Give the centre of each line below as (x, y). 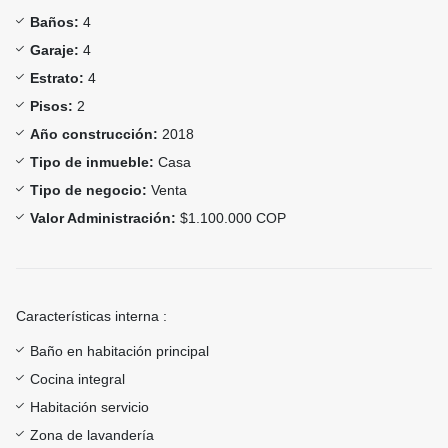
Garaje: (54, 50)
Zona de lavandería (92, 435)
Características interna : (91, 316)
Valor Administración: (103, 218)
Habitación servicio (89, 407)
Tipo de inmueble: (92, 162)
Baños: (54, 22)
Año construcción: (94, 134)
